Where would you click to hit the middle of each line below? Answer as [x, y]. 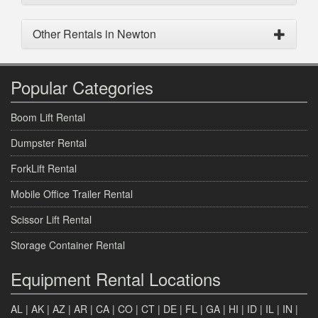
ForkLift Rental [44, 168]
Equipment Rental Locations [116, 278]
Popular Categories [82, 87]
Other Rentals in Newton [94, 33]
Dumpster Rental [49, 142]
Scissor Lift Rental [51, 219]
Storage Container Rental [68, 245]
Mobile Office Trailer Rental [72, 193]
